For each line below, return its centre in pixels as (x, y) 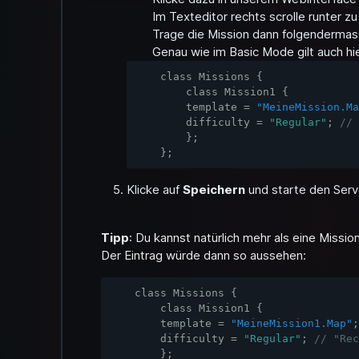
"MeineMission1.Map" (292, 323)
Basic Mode (262, 52)
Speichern (214, 190)
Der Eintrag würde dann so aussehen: (204, 255)
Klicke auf (155, 190)
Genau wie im (191, 52)
